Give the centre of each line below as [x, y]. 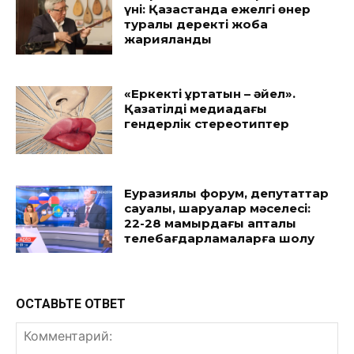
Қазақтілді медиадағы [196, 108]
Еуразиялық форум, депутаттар [227, 193]
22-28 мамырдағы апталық [211, 223]
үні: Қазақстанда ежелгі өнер [218, 9]
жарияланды [168, 40]
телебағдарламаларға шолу [220, 238]
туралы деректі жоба [196, 24]
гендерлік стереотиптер [207, 123]
